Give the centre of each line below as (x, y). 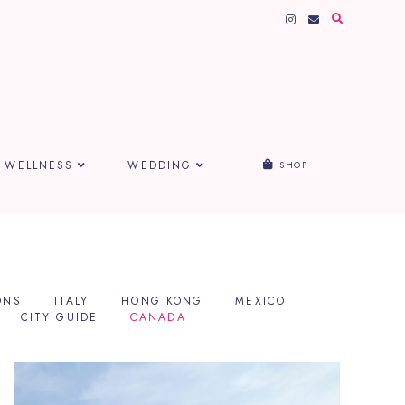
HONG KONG (162, 301)
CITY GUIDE (59, 317)
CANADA (158, 317)
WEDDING (160, 165)
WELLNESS (39, 165)
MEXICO (260, 301)
